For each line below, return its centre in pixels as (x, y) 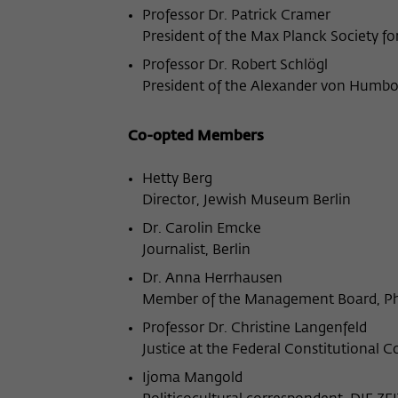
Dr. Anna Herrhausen (212, 279)
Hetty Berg (177, 179)
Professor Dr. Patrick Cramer (236, 16)
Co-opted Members (194, 137)
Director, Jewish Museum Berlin (247, 201)
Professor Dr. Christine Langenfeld (255, 329)
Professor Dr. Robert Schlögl (235, 66)
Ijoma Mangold (192, 378)
